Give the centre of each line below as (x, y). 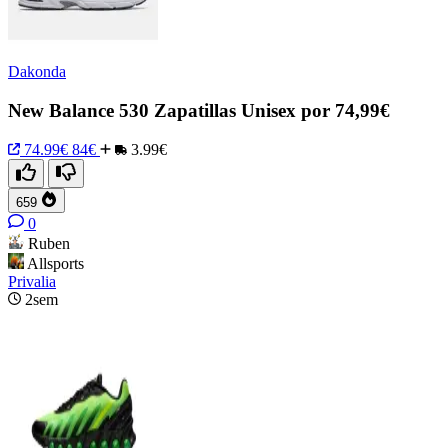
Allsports (55, 263)
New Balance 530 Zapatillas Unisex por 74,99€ (199, 110)
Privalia (32, 281)
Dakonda (37, 72)
